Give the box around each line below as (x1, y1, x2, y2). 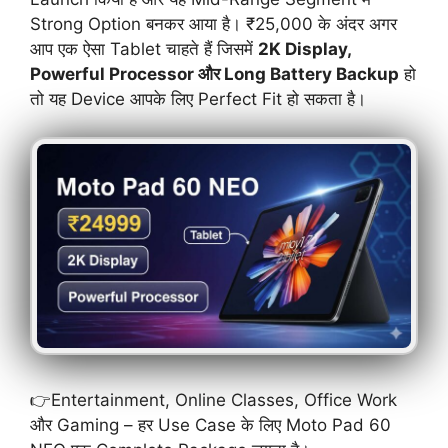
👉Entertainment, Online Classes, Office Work (30, 389, 397, 410)
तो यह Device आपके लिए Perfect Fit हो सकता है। (30, 88, 366, 109)
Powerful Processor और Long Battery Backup (30, 63, 399, 84)
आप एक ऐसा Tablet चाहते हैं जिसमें (30, 38, 258, 59)
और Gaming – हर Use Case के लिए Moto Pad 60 (30, 414, 391, 435)
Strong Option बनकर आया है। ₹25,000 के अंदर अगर (30, 13, 397, 34)
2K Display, (258, 38, 351, 59)
